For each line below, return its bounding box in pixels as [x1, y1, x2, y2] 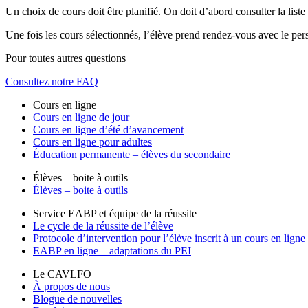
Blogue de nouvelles [33, 293, 122, 305]
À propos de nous [33, 280, 110, 293]
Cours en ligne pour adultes [33, 136, 152, 148]
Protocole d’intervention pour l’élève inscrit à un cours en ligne [33, 232, 305, 245]
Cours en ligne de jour [33, 111, 129, 124]
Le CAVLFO [33, 268, 91, 280]
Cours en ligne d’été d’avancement [33, 124, 184, 136]
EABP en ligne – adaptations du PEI [33, 245, 191, 257]
